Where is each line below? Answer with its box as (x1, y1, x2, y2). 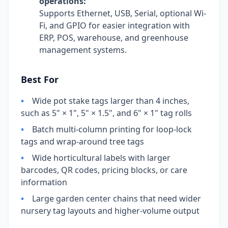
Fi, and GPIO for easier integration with (39, 20, 190, 32)
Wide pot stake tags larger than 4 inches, (32, 95, 189, 107)
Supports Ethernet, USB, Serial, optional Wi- (39, 8, 206, 19)
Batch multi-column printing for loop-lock (32, 124, 192, 135)
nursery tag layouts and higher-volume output (21, 205, 199, 217)
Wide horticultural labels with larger (32, 152, 170, 164)
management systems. (39, 44, 127, 56)
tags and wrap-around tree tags (21, 136, 144, 148)
